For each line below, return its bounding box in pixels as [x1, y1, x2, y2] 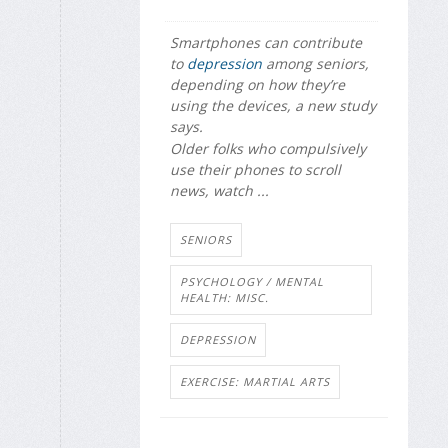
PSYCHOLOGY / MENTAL [180, 273, 324, 289]
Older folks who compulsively [170, 139, 366, 159]
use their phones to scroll [170, 160, 341, 180]
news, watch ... [170, 181, 269, 201]
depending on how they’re [170, 74, 345, 94]
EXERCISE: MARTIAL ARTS [180, 373, 330, 389]
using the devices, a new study [170, 95, 376, 115]
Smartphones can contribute [170, 32, 362, 52]
